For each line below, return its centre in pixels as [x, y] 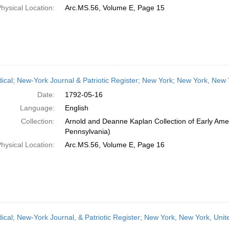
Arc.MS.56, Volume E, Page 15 [114, 8]
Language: [37, 108]
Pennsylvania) [87, 131]
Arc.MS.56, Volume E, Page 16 [114, 145]
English [76, 108]
